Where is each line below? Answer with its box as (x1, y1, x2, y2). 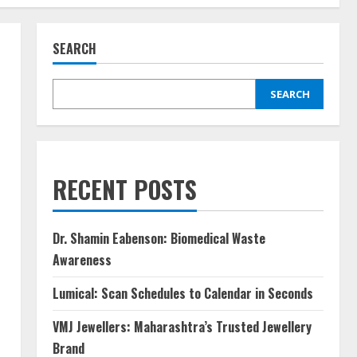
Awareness (53, 250, 112, 269)
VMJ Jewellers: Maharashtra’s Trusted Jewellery (53, 317, 312, 336)
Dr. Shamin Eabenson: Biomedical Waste (53, 229, 265, 248)
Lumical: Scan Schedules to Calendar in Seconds (53, 284, 313, 303)
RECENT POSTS (53, 171, 197, 207)
